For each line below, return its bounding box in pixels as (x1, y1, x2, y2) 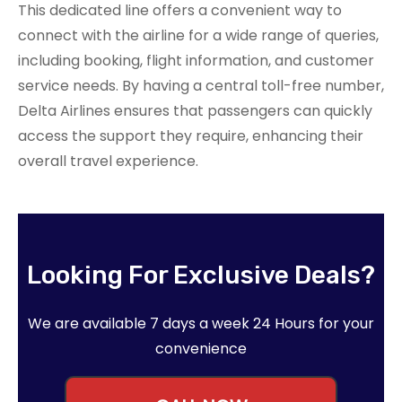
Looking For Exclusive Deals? (27, 260, 375, 291)
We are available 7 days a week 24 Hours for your (28, 313, 374, 335)
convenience (155, 338, 247, 360)
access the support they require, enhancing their (18, 126, 363, 147)
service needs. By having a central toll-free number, (18, 75, 384, 97)
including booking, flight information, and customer (18, 50, 374, 72)
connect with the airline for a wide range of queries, (18, 25, 379, 47)
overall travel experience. (18, 151, 198, 172)
